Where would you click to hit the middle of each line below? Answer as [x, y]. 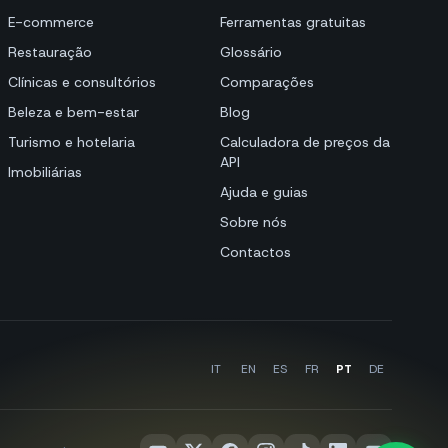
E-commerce [51, 22]
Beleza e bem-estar [73, 112]
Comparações [267, 82]
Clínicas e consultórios [82, 82]
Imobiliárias [45, 172]
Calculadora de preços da [305, 142]
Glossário [251, 52]
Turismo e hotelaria [71, 142]
